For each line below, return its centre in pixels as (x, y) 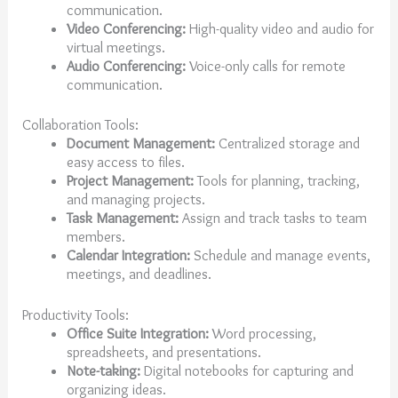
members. (97, 237)
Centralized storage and (287, 143)
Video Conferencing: (126, 28)
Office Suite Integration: (137, 333)
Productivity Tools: (76, 314)
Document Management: (140, 143)
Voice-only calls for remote (265, 65)
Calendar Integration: (128, 255)
